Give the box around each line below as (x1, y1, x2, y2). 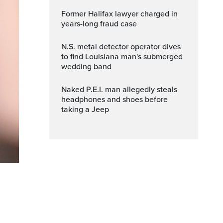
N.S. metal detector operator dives (61, 42, 69, 52)
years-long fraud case (61, 19, 137, 29)
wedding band (61, 62, 111, 72)
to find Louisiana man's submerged (61, 52, 183, 62)
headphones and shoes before (61, 95, 168, 105)
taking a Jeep (61, 105, 109, 114)
